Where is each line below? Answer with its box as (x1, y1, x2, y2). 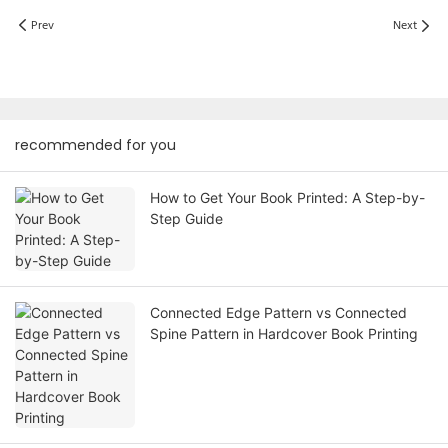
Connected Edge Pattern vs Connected (150, 304, 407, 322)
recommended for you (15, 135, 176, 156)
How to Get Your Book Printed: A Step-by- (150, 189, 425, 207)
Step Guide (150, 210, 223, 228)
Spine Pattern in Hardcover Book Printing (150, 325, 418, 343)
